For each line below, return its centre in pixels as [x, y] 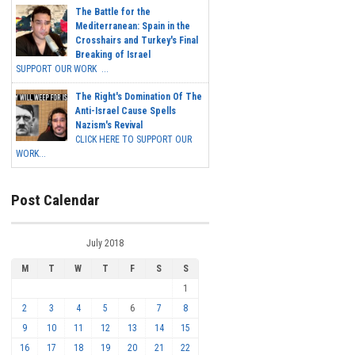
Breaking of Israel [113, 55]
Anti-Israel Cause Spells [126, 111]
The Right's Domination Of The [139, 97]
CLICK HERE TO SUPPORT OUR [134, 140]
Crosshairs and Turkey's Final [137, 41]
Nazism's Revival [109, 126]
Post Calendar [55, 200]
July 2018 [105, 243]
